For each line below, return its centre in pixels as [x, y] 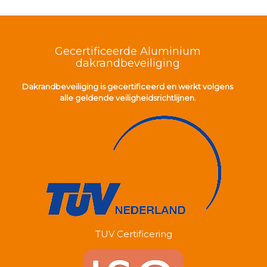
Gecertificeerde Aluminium [128, 51]
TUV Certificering [133, 234]
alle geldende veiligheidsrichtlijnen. [128, 97]
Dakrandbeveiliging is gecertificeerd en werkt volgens [128, 86]
